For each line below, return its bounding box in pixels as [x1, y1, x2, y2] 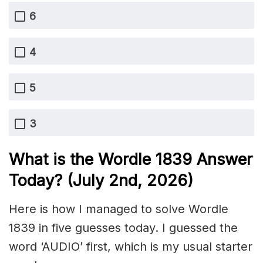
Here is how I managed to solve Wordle [9, 201, 228, 216]
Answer [197, 150, 252, 170]
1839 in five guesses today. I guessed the [9, 220, 238, 235]
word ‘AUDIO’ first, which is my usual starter [9, 239, 252, 254]
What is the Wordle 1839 [9, 150, 197, 170]
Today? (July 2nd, [9, 171, 142, 191]
